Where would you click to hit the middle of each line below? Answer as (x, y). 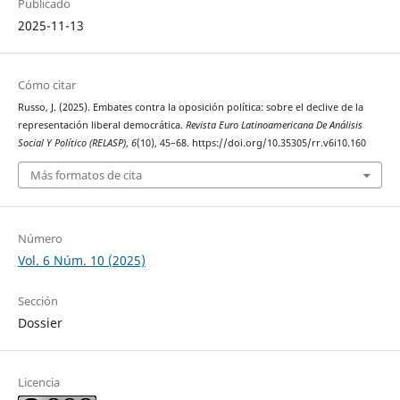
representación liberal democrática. (101, 125)
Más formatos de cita (86, 175)
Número (40, 238)
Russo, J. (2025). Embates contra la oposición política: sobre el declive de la (190, 108)
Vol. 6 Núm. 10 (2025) (81, 260)
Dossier (40, 322)
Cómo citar (46, 85)
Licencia (38, 382)
